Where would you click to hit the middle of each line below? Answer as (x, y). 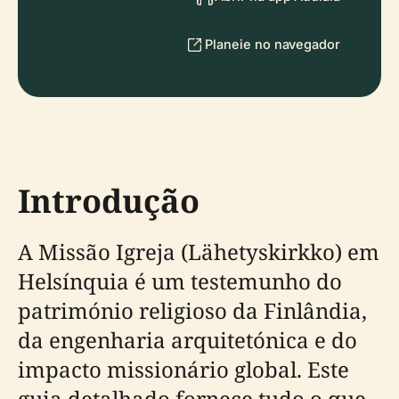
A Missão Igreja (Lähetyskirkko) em (199, 252)
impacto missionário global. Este (183, 369)
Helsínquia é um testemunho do (180, 281)
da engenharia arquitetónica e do (187, 340)
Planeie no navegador (273, 44)
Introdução (109, 201)
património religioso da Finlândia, (192, 310)
